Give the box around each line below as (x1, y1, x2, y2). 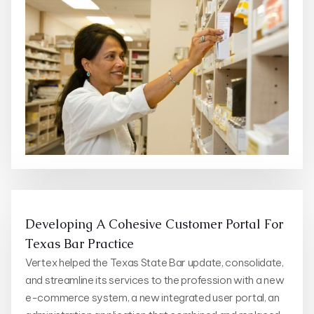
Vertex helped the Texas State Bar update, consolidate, (25, 255, 284, 269)
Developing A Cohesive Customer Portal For (25, 215, 283, 232)
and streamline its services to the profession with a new (25, 273, 285, 287)
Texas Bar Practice (25, 235, 134, 252)
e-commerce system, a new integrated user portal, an (25, 290, 280, 304)
